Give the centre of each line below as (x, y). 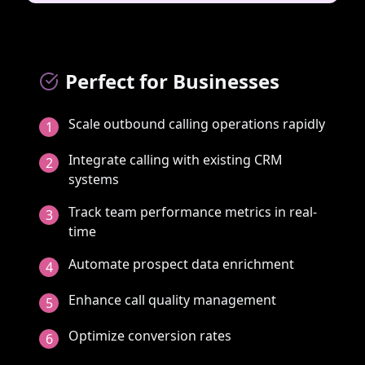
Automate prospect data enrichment (181, 264)
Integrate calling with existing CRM (176, 159)
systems (94, 179)
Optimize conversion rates (150, 335)
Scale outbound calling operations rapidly (197, 123)
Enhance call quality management (172, 299)
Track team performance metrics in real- (193, 211)
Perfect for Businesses (172, 81)
